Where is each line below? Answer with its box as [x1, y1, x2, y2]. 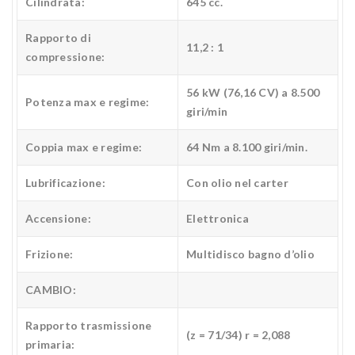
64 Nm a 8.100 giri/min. [186, 140, 307, 155]
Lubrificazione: [25, 176, 105, 190]
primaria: [25, 338, 75, 352]
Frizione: [25, 247, 74, 261]
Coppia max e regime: [25, 140, 142, 155]
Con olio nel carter [186, 176, 288, 190]
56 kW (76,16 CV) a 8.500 [186, 86, 319, 100]
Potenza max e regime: [25, 95, 150, 109]
